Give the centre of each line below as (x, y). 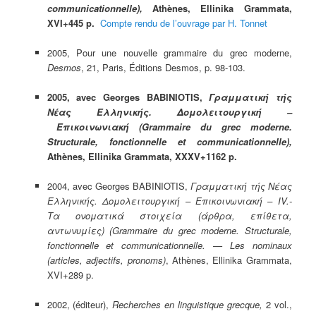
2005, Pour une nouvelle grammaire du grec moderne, (169, 52)
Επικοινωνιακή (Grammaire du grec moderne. (169, 126)
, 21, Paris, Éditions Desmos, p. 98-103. (163, 67)
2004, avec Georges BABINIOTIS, (117, 186)
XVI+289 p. (70, 275)
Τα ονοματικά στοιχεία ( (124, 216)
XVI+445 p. (73, 23)
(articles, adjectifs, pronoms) (106, 260)
